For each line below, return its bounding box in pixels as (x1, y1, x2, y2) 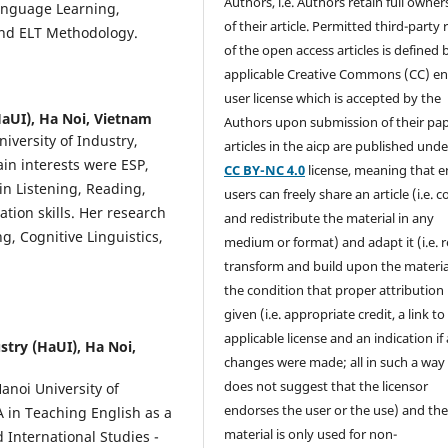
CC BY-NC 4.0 (224, 161, 306, 180)
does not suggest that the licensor (224, 377, 429, 396)
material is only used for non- (224, 425, 398, 444)
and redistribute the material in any (224, 209, 435, 228)
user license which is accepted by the (224, 89, 442, 108)
